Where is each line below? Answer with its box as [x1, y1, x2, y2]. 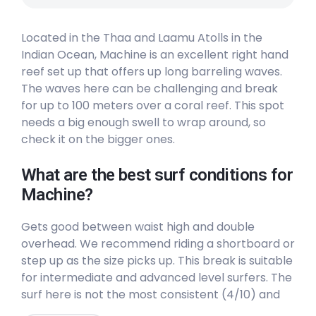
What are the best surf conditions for [21, 165, 293, 185]
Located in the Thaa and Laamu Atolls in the [21, 30, 262, 46]
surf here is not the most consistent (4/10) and [21, 286, 280, 303]
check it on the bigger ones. [21, 131, 175, 147]
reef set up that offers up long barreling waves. [21, 63, 282, 80]
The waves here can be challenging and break [21, 80, 278, 97]
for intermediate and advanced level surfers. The [21, 269, 292, 286]
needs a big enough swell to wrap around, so [21, 114, 266, 130]
